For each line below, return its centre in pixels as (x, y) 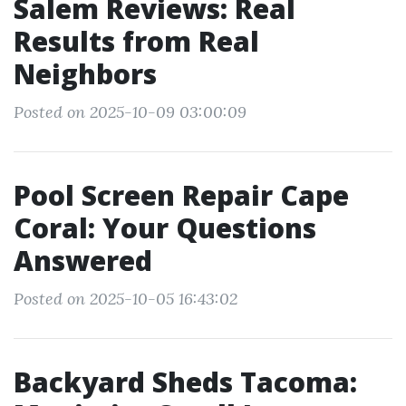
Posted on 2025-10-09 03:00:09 (130, 112)
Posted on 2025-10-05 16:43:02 (126, 299)
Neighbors (85, 74)
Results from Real (136, 41)
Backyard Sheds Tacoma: (185, 382)
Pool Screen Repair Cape (181, 195)
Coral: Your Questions (165, 228)
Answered (83, 261)
